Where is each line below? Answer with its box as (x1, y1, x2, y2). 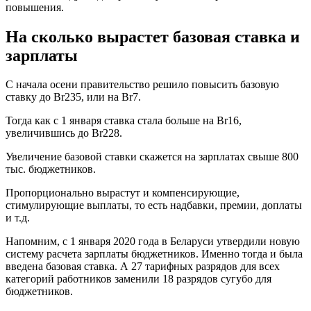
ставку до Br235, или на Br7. (6, 91, 141, 103)
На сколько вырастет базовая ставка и (6, 27, 300, 46)
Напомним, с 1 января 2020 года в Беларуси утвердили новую (6, 235, 300, 248)
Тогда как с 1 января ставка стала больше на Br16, (6, 115, 242, 127)
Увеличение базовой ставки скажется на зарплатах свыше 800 (6, 151, 299, 163)
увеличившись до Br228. (6, 127, 122, 140)
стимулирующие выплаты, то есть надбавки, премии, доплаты (6, 199, 302, 212)
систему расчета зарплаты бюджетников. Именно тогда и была (6, 248, 303, 260)
